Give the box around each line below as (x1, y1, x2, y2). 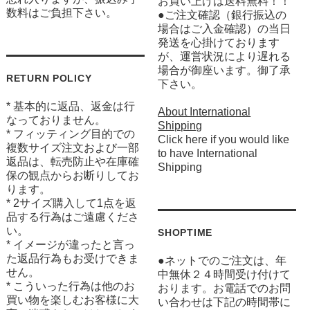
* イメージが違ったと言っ (6, 238, 135, 250)
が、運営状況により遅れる (158, 51, 291, 63)
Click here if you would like (158, 134, 290, 146)
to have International (158, 147, 258, 160)
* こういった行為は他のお (6, 280, 135, 292)
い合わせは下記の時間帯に (158, 296, 291, 309)
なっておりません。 (6, 113, 106, 126)
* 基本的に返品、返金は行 (6, 100, 135, 112)
